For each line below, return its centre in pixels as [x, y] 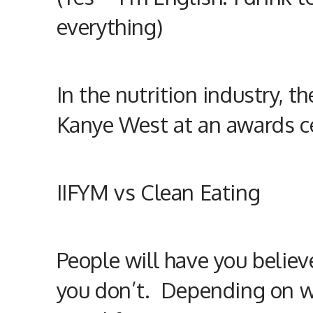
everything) [109, 27]
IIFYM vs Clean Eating [158, 192]
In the [86, 94]
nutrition [159, 94]
